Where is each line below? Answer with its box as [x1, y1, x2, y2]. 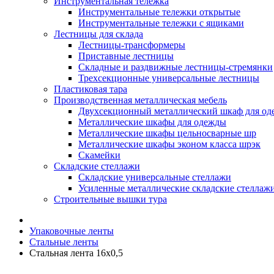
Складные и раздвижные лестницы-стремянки [78, 62, 273, 72]
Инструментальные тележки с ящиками [78, 18, 244, 28]
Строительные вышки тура [54, 194, 167, 204]
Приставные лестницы [78, 51, 174, 61]
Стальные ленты [29, 237, 98, 247]
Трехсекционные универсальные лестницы [78, 73, 259, 83]
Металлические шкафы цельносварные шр [78, 128, 256, 138]
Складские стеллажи [54, 161, 140, 171]
